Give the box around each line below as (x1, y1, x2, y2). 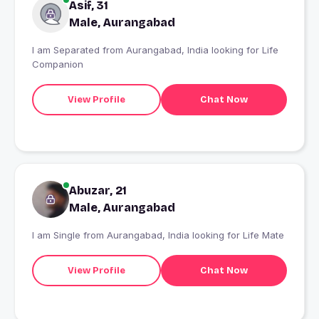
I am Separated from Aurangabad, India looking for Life (32, 44, 278, 56)
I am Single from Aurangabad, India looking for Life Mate (32, 229, 284, 241)
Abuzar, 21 (69, 184, 127, 198)
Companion (32, 58, 83, 70)
